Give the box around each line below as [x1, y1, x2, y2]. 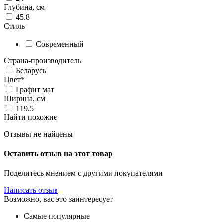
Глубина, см [4, 3, 45, 12]
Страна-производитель [4, 56, 81, 65]
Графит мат [14, 85, 54, 94]
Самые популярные [24, 211, 90, 220]
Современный [36, 40, 84, 49]
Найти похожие [4, 113, 57, 122]
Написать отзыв [4, 185, 58, 194]
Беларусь [14, 66, 46, 75]
